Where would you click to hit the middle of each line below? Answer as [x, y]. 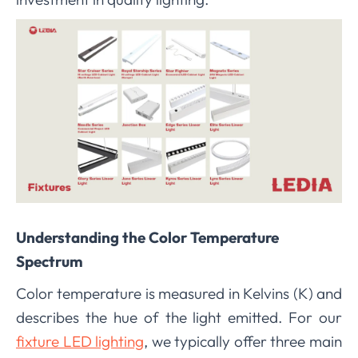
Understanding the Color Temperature [147, 237]
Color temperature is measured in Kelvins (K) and [179, 293]
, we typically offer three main [243, 341]
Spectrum [50, 261]
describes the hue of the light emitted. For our [179, 317]
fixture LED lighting [80, 341]
